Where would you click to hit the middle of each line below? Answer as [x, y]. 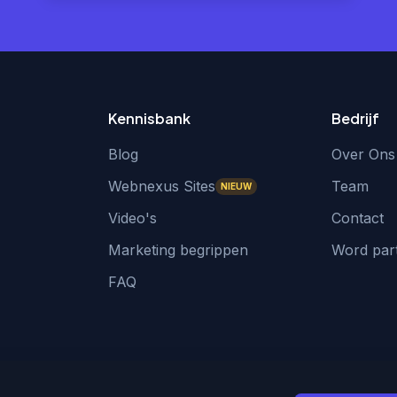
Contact [358, 218]
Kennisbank [149, 118]
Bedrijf [356, 118]
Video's [132, 218]
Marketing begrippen [178, 250]
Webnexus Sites [161, 186]
